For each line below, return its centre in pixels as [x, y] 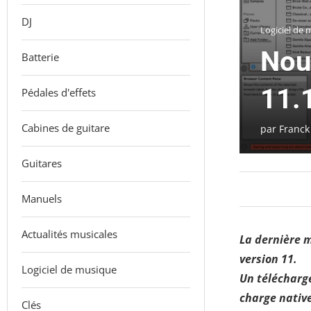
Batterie [40, 57]
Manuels [42, 199]
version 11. [268, 259]
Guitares [42, 163]
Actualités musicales [69, 234]
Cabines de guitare [66, 128]
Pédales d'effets [59, 92]
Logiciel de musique [69, 269]
